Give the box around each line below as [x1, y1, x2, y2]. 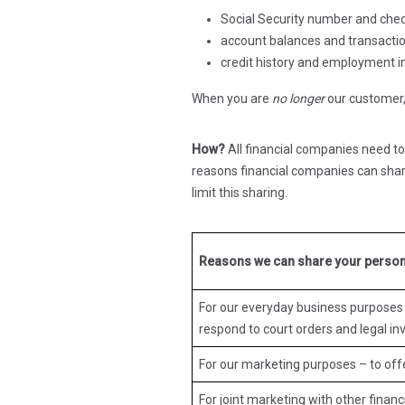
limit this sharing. [192, 185, 287, 201]
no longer [272, 91, 325, 107]
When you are [192, 91, 272, 107]
